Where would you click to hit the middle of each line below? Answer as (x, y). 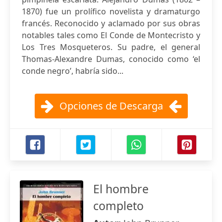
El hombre (121, 189)
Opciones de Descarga (111, 106)
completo (118, 206)
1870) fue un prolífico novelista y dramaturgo (111, 11)
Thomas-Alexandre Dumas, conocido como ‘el (111, 59)
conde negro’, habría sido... (73, 71)
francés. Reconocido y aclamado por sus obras (111, 23)
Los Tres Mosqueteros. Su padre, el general (111, 47)
